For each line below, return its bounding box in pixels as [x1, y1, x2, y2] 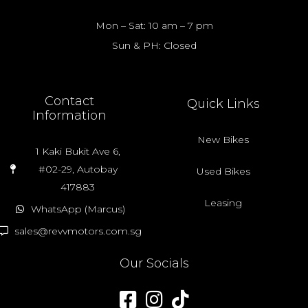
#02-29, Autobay [38, 163, 118, 176]
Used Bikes [196, 165, 250, 178]
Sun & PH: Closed [111, 39, 197, 52]
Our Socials [119, 256, 189, 272]
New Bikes [197, 133, 250, 146]
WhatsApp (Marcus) [30, 203, 125, 216]
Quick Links [186, 96, 260, 112]
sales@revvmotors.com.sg [14, 225, 142, 238]
